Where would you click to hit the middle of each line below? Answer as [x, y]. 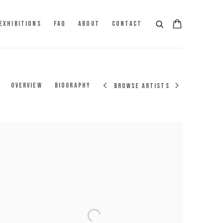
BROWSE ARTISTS [142, 86]
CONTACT [127, 24]
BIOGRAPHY [73, 85]
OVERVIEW [26, 85]
